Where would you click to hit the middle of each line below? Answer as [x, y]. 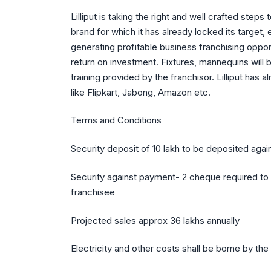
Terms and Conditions [116, 120]
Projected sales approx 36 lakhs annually [155, 220]
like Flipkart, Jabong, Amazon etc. [141, 92]
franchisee [93, 192]
